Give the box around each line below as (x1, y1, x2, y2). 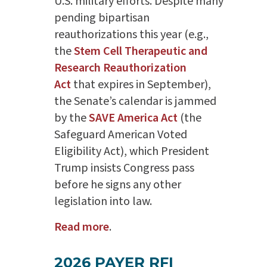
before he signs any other (54, 176, 181, 193)
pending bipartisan (54, 9, 150, 26)
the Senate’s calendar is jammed (54, 92, 216, 110)
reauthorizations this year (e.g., (54, 26, 209, 43)
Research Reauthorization (54, 59, 187, 76)
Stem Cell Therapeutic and (73, 42, 207, 60)
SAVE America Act (88, 109, 178, 126)
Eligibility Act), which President (54, 142, 209, 160)
